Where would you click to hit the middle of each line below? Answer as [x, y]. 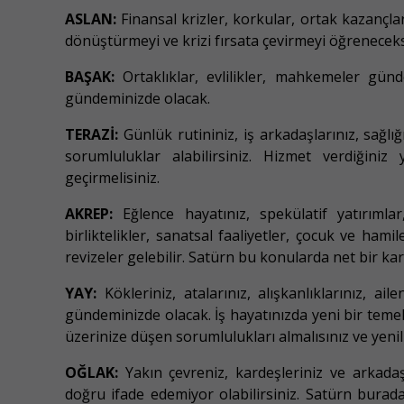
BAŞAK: [90, 77]
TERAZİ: [92, 135]
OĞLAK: [92, 373]
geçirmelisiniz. [112, 178]
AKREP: [89, 214]
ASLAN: [91, 19]
